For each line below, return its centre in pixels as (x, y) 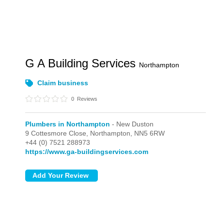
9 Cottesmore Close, (58, 133)
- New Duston (132, 124)
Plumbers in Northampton (68, 124)
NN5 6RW (150, 133)
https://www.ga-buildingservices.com (87, 152)
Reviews (87, 99)
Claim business (63, 83)
